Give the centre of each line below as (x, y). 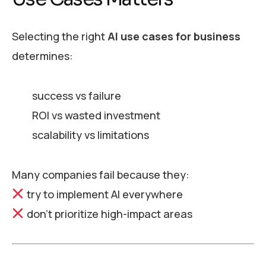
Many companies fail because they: (101, 174)
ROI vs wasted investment (96, 115)
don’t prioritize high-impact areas (108, 213)
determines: (42, 56)
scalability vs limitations (90, 134)
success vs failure (76, 95)
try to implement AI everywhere (103, 194)
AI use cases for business (174, 37)
